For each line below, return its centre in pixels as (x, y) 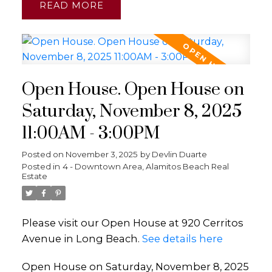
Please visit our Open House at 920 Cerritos (132, 223)
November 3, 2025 (101, 155)
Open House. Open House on (133, 90)
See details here (182, 239)
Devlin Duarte (179, 155)
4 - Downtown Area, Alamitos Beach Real (145, 167)
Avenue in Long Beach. (82, 239)
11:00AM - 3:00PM (90, 134)
